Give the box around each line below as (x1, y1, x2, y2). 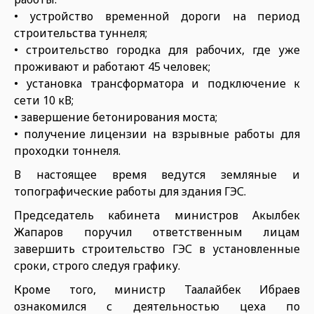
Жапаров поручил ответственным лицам (14, 224, 300, 240)
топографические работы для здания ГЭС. (14, 184, 246, 199)
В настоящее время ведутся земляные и (14, 167, 300, 182)
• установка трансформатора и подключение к (14, 76, 300, 91)
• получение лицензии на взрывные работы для (14, 126, 300, 142)
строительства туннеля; (14, 25, 147, 41)
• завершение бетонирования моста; (14, 109, 217, 125)
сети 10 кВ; (14, 93, 74, 108)
